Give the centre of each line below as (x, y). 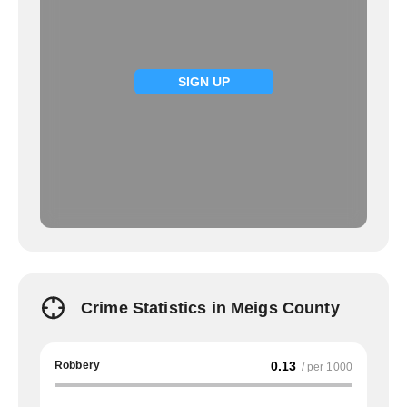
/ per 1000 (327, 367)
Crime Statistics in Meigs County (210, 308)
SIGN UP (203, 82)
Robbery (78, 365)
